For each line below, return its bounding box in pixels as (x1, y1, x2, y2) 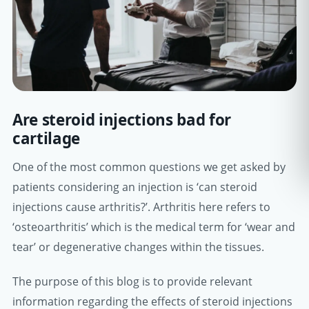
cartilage (12, 128, 80, 150)
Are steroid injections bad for (12, 109, 231, 131)
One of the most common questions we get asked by (12, 159, 286, 175)
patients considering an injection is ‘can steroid (12, 179, 257, 195)
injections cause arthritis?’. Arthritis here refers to (12, 199, 270, 215)
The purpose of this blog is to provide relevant (12, 273, 252, 289)
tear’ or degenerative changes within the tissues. (12, 239, 264, 255)
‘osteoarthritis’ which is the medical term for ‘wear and (12, 219, 295, 235)
